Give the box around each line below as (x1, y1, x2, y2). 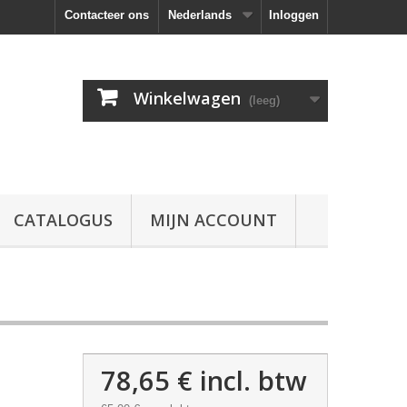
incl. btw (192, 362, 307, 398)
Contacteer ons (65, 8, 149, 22)
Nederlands (168, 8, 232, 22)
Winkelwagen (134, 87, 241, 109)
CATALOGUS (14, 209, 113, 231)
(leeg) (249, 94, 280, 107)
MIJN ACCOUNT (150, 209, 277, 231)
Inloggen (269, 8, 319, 22)
